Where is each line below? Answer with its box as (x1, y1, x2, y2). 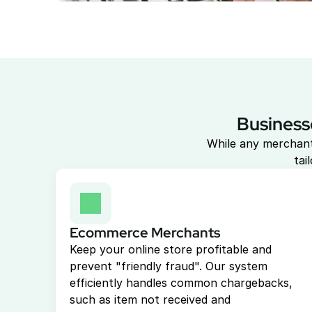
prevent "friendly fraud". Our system (70, 259, 268, 273)
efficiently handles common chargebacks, (70, 276, 293, 290)
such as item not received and (70, 292, 231, 306)
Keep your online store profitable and (70, 242, 272, 256)
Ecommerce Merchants (70, 224, 221, 242)
